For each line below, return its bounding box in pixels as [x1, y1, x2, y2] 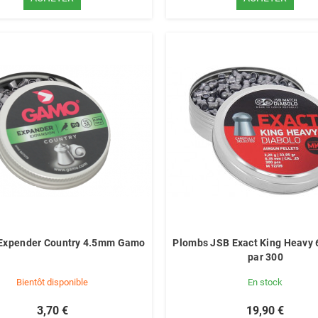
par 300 [247, 251, 283, 263]
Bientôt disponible [16, 277, 89, 287]
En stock [248, 277, 283, 287]
